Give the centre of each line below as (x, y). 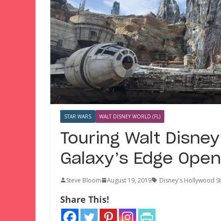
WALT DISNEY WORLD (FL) (130, 116)
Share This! (85, 199)
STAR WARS (78, 116)
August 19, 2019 (129, 180)
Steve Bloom (84, 180)
